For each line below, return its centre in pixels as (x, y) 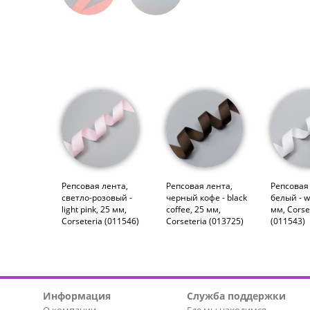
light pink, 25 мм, (94, 209)
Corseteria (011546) (100, 221)
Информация (77, 295)
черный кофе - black (207, 197)
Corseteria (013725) (205, 221)
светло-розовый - (97, 197)
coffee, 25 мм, (194, 209)
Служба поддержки (237, 295)
